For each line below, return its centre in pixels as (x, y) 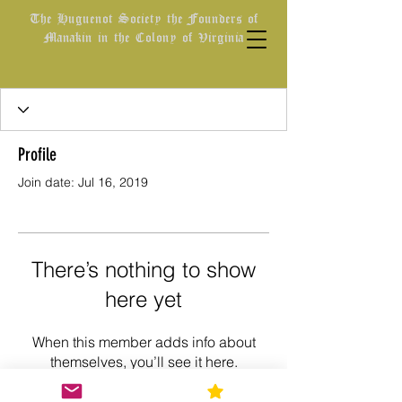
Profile (37, 154)
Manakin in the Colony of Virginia (144, 37)
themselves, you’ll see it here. (144, 362)
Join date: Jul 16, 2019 (83, 182)
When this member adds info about (144, 342)
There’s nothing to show (144, 270)
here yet (144, 299)
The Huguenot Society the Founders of (144, 18)
